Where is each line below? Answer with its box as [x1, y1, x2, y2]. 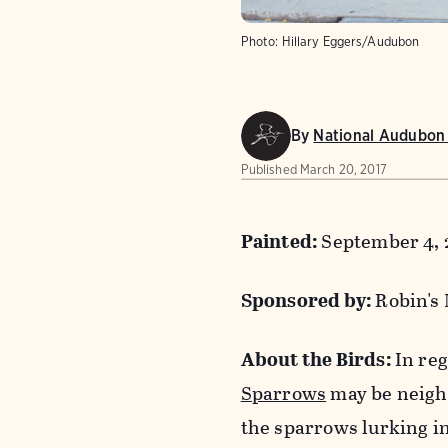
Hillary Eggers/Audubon [281, 33, 420, 49]
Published [240, 161, 297, 177]
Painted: [240, 226, 322, 256]
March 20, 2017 [299, 161, 387, 177]
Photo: [240, 33, 279, 49]
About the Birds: [240, 344, 395, 374]
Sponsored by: [240, 285, 376, 315]
